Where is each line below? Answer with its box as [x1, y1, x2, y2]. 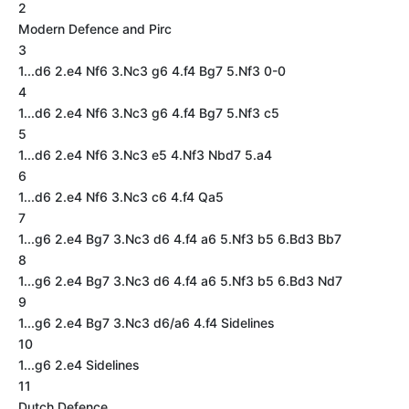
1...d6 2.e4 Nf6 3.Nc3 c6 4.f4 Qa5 [18, 189, 224, 204]
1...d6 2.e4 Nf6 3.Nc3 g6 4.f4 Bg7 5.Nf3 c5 [18, 105, 279, 121]
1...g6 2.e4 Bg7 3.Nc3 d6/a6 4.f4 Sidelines [18, 315, 275, 330]
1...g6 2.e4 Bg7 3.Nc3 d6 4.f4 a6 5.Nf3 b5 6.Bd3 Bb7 [18, 231, 341, 246]
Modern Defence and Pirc [18, 21, 172, 37]
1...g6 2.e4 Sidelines [18, 357, 140, 372]
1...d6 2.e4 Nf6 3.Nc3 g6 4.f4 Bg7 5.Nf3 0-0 [18, 63, 286, 79]
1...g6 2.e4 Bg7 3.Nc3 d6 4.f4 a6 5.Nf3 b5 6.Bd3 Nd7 [18, 273, 342, 288]
